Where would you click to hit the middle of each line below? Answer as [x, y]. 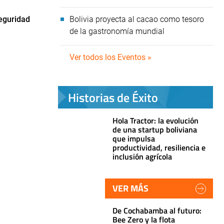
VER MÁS [130, 188]
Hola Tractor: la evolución [155, 120]
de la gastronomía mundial [117, 31]
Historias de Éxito [113, 97]
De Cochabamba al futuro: [157, 210]
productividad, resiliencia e [159, 147]
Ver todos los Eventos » [110, 57]
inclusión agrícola [142, 156]
